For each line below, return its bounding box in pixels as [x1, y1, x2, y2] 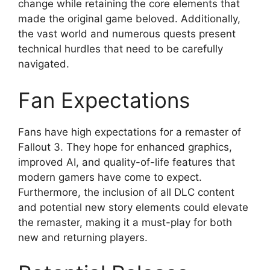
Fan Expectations [18, 87, 190, 113]
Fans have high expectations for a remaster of [18, 125, 241, 138]
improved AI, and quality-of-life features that [18, 155, 235, 168]
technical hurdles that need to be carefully [18, 43, 223, 55]
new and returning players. [18, 231, 148, 243]
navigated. [18, 58, 69, 70]
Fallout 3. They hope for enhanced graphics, [18, 140, 232, 153]
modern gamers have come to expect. [18, 171, 202, 183]
